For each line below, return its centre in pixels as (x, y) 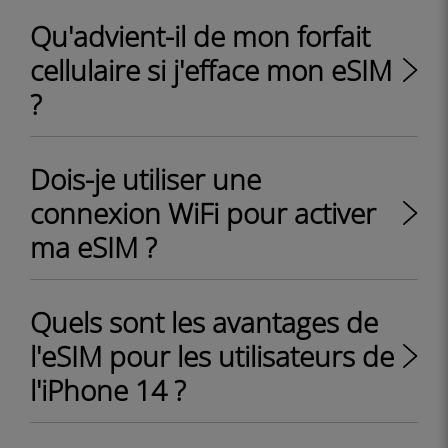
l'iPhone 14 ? (108, 390)
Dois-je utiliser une (145, 179)
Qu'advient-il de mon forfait (200, 36)
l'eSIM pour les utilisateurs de (212, 356)
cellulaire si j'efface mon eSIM (211, 70)
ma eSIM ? (93, 247)
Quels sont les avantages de (204, 322)
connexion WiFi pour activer (203, 213)
